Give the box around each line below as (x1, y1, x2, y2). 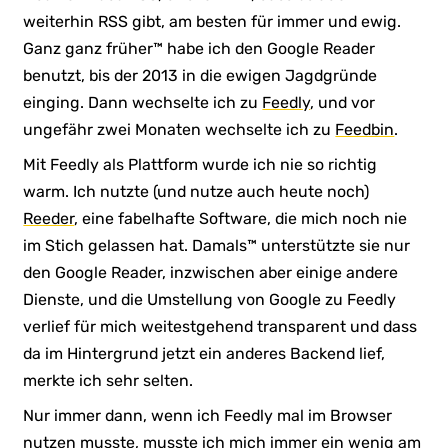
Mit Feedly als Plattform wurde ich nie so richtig (23, 154, 378, 174)
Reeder (23, 208, 75, 228)
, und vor (310, 92, 376, 112)
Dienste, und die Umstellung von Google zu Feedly (23, 289, 397, 309)
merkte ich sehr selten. (23, 370, 194, 390)
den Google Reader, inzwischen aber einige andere (23, 262, 399, 282)
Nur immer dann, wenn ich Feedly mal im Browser (23, 405, 393, 425)
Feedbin (335, 119, 395, 139)
